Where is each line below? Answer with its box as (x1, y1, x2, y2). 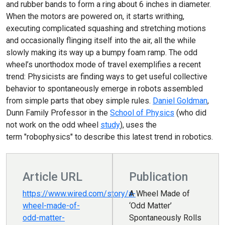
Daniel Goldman (153, 96, 207, 105)
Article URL (23, 170, 82, 184)
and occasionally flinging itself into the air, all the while (6, 36, 196, 45)
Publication (129, 170, 188, 184)
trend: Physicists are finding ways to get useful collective (6, 72, 207, 81)
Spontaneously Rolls (129, 213, 201, 222)
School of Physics (110, 108, 174, 118)
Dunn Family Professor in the (6, 108, 110, 118)
